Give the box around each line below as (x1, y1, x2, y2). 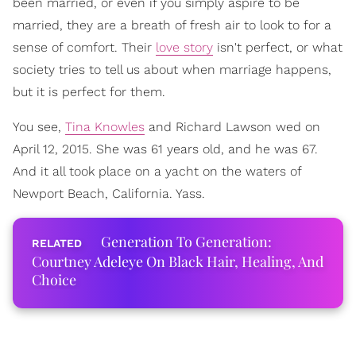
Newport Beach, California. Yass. (13, 185, 205, 201)
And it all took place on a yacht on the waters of (13, 163, 301, 179)
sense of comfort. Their (13, 39, 156, 55)
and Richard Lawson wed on (145, 118, 320, 134)
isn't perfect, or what (213, 39, 342, 55)
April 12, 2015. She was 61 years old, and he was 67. (13, 141, 318, 157)
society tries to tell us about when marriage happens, (13, 61, 331, 77)
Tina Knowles (65, 118, 145, 134)
